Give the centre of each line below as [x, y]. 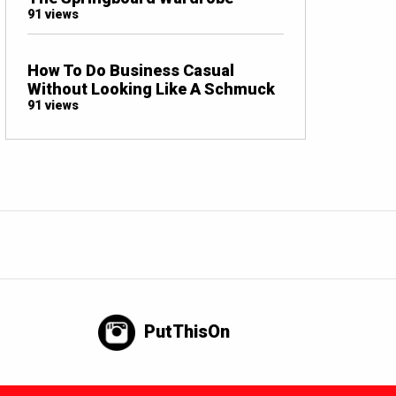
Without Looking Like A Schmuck [151, 88]
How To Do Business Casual [131, 70]
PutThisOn [187, 331]
